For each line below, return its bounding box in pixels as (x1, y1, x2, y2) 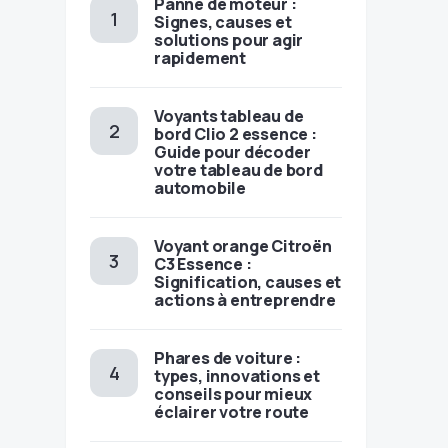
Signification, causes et (154, 271, 342, 293)
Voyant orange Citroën (154, 235, 332, 257)
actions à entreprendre (154, 289, 336, 311)
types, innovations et (154, 365, 320, 387)
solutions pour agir (154, 29, 304, 51)
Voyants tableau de (154, 105, 304, 127)
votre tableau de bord (154, 159, 323, 181)
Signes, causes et (154, 11, 292, 33)
